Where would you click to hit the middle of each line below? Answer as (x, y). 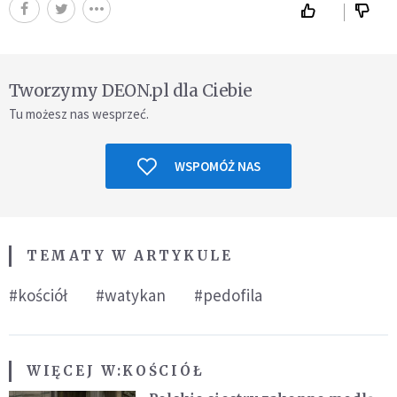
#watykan (131, 296)
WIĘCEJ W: (75, 371)
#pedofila (228, 296)
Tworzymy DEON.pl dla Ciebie (131, 91)
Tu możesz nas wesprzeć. (79, 114)
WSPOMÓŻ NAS (217, 167)
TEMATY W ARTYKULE (130, 256)
